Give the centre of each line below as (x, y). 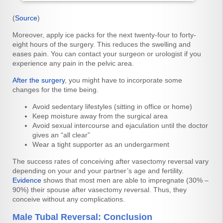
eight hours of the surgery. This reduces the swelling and (102, 45)
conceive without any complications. (69, 199)
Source (26, 18)
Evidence (27, 180)
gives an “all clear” (61, 135)
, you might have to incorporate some (123, 80)
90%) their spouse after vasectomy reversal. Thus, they (100, 190)
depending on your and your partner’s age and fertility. (98, 171)
